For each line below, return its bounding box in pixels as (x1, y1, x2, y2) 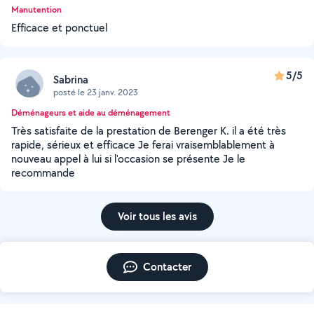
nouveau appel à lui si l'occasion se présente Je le (11, 151, 245, 166)
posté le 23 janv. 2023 (53, 86, 138, 98)
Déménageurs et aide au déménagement (11, 107, 170, 118)
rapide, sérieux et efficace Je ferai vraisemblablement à (11, 137, 275, 152)
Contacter (142, 259, 191, 274)
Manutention (11, 4, 62, 15)
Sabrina (53, 71, 88, 87)
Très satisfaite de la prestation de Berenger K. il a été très (11, 123, 286, 138)
